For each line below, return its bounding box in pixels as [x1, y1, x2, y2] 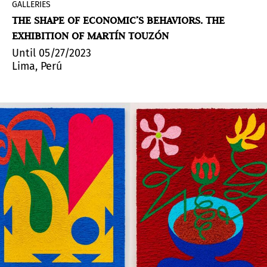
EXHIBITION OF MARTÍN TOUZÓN [12, 29, 169, 43]
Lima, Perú [12, 60, 62, 73]
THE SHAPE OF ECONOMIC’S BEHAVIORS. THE [12, 14, 225, 27]
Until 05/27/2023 [12, 46, 91, 60]
